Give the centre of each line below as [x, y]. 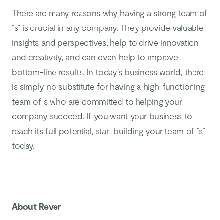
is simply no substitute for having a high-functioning [108, 86]
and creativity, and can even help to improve [95, 57]
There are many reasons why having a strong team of [110, 13]
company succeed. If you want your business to [102, 116]
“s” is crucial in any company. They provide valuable [108, 27]
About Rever [37, 206]
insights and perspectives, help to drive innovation [105, 42]
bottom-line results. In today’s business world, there [108, 72]
